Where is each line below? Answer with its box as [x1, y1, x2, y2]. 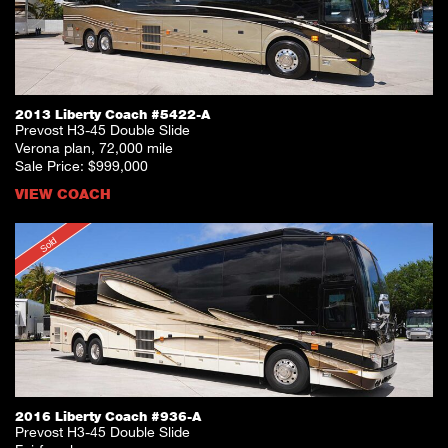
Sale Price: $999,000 [15, 157, 148, 175]
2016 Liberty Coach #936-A [15, 408, 201, 425]
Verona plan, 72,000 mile [15, 139, 173, 157]
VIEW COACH [15, 185, 111, 203]
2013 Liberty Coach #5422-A [15, 106, 210, 123]
